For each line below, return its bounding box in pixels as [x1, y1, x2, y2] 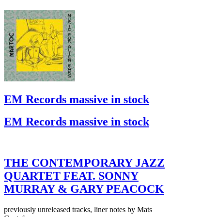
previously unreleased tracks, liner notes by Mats [4, 205, 152, 214]
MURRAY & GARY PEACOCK [4, 183, 164, 196]
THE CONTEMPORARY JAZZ [4, 156, 165, 170]
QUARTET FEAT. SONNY [4, 170, 139, 183]
